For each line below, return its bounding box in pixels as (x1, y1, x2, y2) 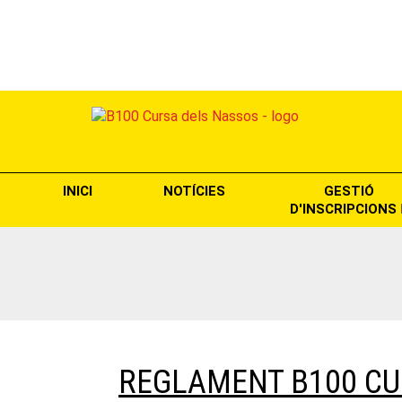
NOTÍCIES (162, 182, 225, 199)
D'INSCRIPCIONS (290, 200, 400, 217)
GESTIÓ (324, 182, 374, 199)
